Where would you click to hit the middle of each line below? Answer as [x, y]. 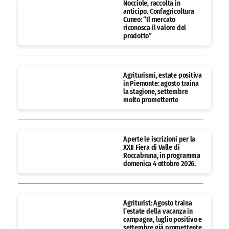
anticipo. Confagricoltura [158, 12]
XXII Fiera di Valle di [151, 148]
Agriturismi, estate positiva [163, 76]
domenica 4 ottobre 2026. [159, 164]
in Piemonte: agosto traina [161, 84]
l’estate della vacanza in [158, 212]
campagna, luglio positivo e [163, 220]
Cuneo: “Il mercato [149, 20]
